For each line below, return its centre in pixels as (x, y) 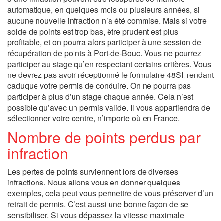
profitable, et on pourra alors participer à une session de (104, 42)
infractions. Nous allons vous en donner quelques (94, 182)
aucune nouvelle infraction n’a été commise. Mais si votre (107, 20)
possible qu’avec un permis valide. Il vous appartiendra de (109, 107)
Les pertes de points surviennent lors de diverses (93, 171)
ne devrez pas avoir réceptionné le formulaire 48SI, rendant (110, 75)
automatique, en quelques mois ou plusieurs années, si (104, 10)
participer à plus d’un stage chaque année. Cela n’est (100, 96)
